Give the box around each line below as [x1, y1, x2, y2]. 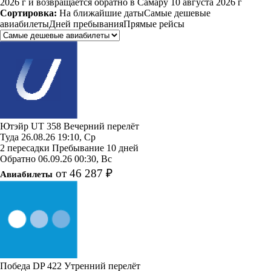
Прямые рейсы [123, 18, 184, 29]
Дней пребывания [49, 18, 123, 29]
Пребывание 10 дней [52, 142, 139, 153]
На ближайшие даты [59, 7, 144, 18]
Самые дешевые [144, 7, 211, 18]
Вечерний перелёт [64, 120, 139, 131]
